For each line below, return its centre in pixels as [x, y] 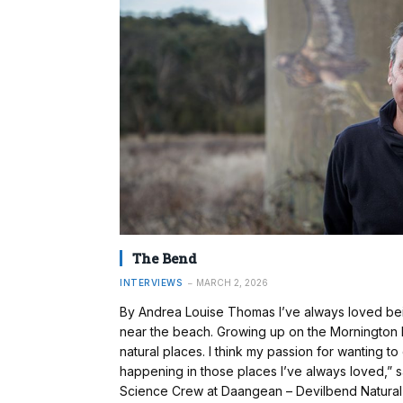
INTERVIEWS [151, 282]
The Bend [165, 258]
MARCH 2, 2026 [232, 282]
